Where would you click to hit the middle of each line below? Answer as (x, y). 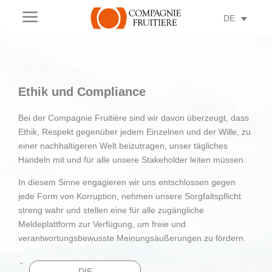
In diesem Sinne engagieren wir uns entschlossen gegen (127, 182)
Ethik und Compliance (82, 91)
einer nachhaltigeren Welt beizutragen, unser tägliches (123, 145)
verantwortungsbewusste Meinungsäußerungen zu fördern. (132, 238)
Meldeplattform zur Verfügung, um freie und (102, 224)
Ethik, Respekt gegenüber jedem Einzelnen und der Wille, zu (134, 131)
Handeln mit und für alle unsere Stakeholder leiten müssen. (132, 159)
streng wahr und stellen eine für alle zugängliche (111, 210)
